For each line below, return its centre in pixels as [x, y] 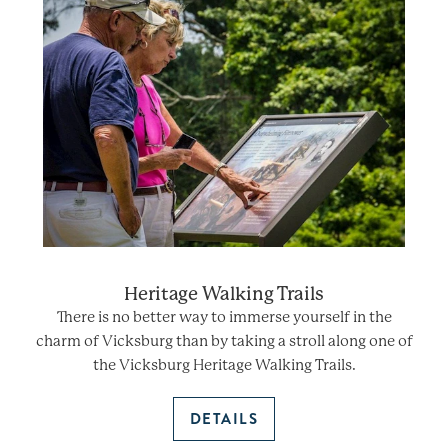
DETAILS [224, 418]
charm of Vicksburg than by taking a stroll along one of [224, 340]
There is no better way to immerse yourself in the [224, 316]
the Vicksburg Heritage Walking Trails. [224, 364]
